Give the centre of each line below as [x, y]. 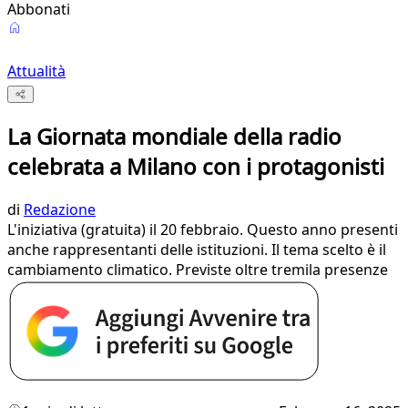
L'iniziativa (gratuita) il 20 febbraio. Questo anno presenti [203, 230]
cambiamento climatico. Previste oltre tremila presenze [198, 270]
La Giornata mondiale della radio [174, 137]
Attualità [36, 71]
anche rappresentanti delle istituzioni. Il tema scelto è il [197, 250]
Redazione [60, 210]
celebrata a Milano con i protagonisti [196, 167]
